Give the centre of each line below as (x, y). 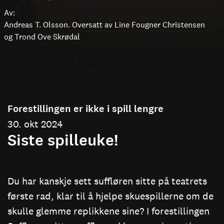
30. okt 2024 (35, 124)
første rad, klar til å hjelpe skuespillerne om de (110, 196)
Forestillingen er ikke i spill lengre (85, 109)
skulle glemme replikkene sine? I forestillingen (108, 211)
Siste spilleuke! (65, 140)
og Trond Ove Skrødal (42, 36)
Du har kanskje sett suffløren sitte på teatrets (107, 181)
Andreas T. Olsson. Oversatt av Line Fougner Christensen (104, 24)
